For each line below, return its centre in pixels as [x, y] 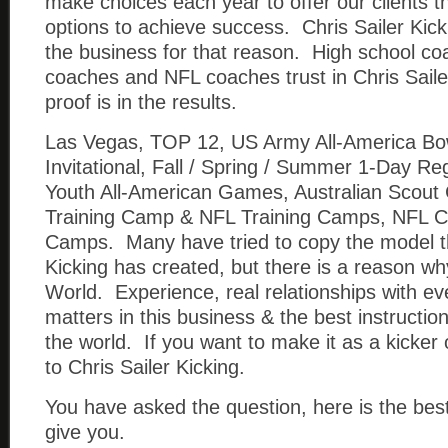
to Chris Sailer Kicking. [145, 367]
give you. [85, 432]
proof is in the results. [141, 102]
